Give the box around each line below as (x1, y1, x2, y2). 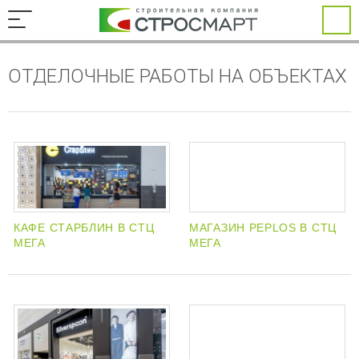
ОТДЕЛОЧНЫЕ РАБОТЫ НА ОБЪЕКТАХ (8, 65, 347, 87)
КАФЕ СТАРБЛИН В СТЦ (14, 221, 155, 235)
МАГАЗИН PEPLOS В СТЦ (189, 221, 337, 235)
